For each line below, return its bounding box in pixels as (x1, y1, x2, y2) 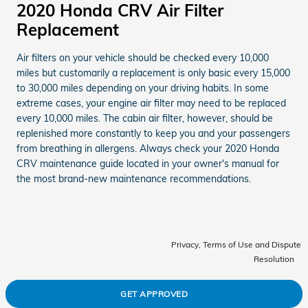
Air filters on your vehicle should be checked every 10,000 (16, 51, 269, 64)
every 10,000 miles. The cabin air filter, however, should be (16, 111, 273, 124)
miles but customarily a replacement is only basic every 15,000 (16, 66, 290, 79)
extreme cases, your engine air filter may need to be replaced (16, 96, 286, 109)
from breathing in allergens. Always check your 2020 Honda (16, 142, 279, 155)
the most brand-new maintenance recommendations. (16, 172, 251, 185)
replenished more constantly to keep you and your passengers (16, 126, 290, 140)
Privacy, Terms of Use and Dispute (171, 239, 301, 250)
